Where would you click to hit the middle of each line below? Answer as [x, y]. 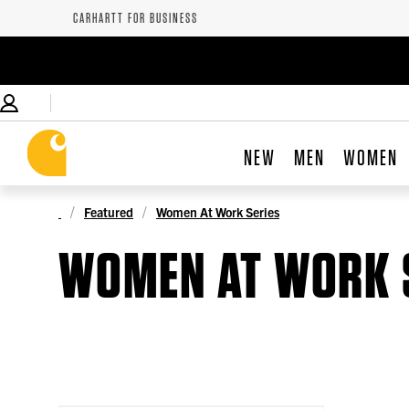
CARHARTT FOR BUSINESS [136, 18]
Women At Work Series [218, 211]
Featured [109, 211]
